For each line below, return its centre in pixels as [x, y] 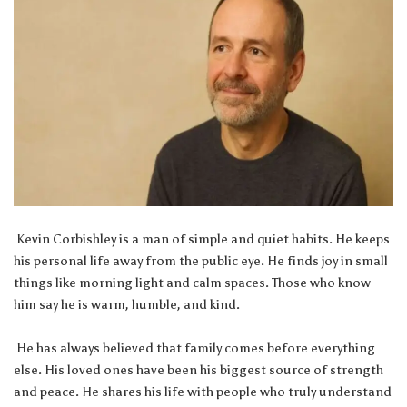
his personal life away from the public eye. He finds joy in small [201, 261]
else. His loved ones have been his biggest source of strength [199, 370]
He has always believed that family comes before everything [194, 348]
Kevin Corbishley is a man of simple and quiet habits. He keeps [202, 239]
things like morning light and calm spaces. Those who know [192, 283]
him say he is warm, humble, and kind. [127, 305]
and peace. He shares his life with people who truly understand [203, 392]
